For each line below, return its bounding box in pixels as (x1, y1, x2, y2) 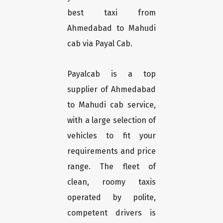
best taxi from (67, 8, 156, 18)
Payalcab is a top (67, 69, 156, 79)
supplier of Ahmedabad (67, 85, 156, 95)
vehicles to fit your (67, 131, 156, 141)
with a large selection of (67, 115, 156, 125)
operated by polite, (67, 193, 156, 203)
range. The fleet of (67, 162, 156, 172)
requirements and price (67, 146, 156, 156)
